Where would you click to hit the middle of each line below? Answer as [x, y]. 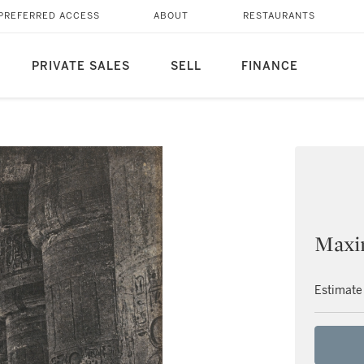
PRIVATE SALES [80, 66]
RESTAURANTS [279, 16]
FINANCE [269, 66]
